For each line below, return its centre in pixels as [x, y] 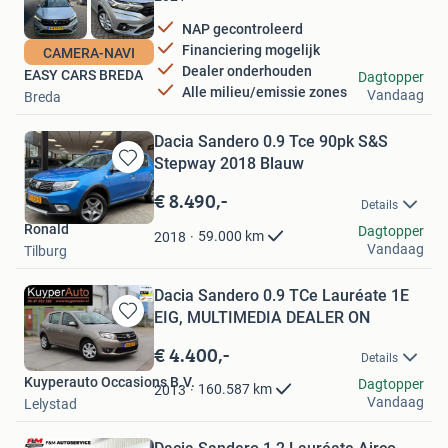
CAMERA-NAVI [89, 53]
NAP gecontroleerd [242, 28]
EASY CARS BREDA [83, 75]
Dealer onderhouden [247, 70]
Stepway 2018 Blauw [229, 164]
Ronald [46, 228]
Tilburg [45, 250]
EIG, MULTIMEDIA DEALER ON [262, 317]
